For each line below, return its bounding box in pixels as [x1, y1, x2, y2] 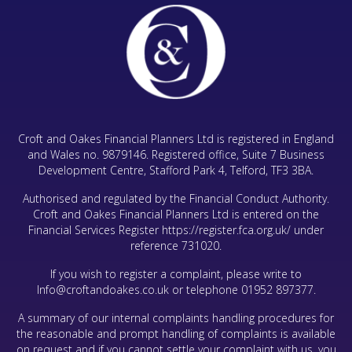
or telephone [168, 282, 241, 298]
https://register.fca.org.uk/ [162, 222, 291, 238]
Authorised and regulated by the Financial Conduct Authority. [23, 191, 329, 207]
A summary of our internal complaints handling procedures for [18, 310, 334, 326]
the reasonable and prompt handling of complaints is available [16, 326, 335, 342]
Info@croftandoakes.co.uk [36, 282, 169, 298]
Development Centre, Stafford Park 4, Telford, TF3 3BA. [38, 163, 313, 178]
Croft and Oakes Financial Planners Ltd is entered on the [33, 207, 319, 222]
